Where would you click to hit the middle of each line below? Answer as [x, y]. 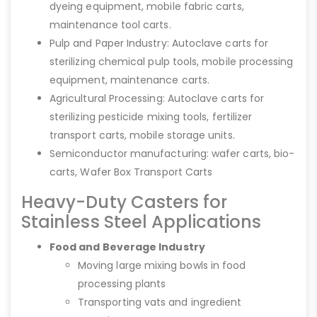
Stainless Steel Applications [141, 221]
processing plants [122, 283]
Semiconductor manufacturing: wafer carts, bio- [172, 153]
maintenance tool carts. [110, 24]
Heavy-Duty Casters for [125, 202]
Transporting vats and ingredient [160, 302]
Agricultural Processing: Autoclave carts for [157, 98]
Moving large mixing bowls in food [162, 265]
